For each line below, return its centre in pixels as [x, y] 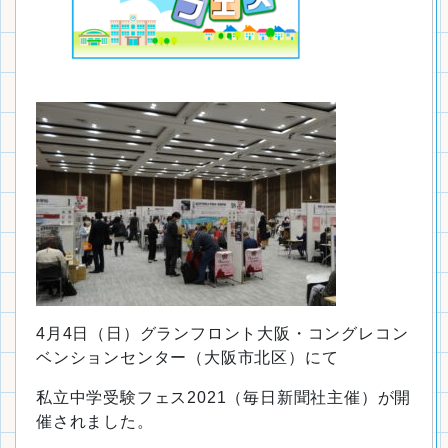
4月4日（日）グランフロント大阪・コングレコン [222, 333]
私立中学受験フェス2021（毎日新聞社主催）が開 [224, 397]
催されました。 [95, 421]
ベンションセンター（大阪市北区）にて [187, 357]
